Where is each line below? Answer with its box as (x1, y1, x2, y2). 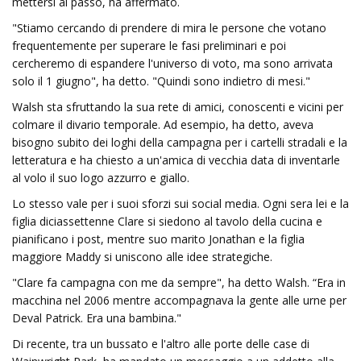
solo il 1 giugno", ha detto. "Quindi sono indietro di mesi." (12, 73, 310, 89)
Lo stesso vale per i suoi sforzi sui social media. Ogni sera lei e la (12, 196, 349, 211)
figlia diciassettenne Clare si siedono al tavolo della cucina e (12, 214, 322, 229)
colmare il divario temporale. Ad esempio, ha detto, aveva (12, 117, 313, 132)
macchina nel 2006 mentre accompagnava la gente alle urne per (12, 293, 346, 308)
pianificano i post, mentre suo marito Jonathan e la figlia (12, 231, 305, 247)
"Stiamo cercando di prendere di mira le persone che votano (12, 20, 326, 35)
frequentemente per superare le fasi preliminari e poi (12, 38, 286, 53)
